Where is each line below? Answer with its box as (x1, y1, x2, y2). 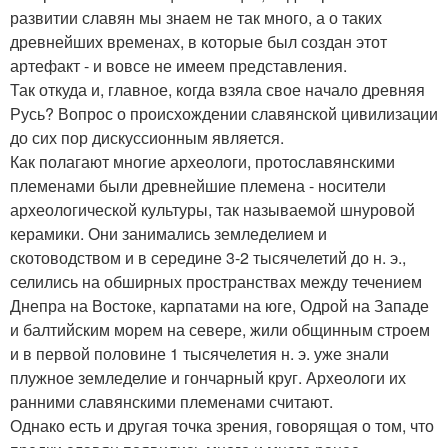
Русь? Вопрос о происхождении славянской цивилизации (10, 101, 438, 125)
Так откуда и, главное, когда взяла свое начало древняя (10, 77, 425, 101)
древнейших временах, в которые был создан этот (10, 29, 387, 53)
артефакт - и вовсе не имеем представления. (10, 53, 347, 77)
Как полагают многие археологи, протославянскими (10, 149, 395, 173)
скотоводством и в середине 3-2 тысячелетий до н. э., (10, 245, 406, 269)
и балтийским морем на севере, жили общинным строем (10, 317, 430, 341)
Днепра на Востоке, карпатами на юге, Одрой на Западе (10, 293, 429, 317)
